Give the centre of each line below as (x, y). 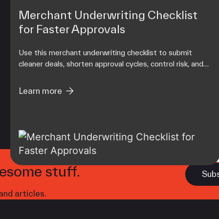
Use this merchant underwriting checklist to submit (105, 52)
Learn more (40, 91)
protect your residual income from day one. (91, 75)
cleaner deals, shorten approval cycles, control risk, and (111, 64)
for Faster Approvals (72, 29)
